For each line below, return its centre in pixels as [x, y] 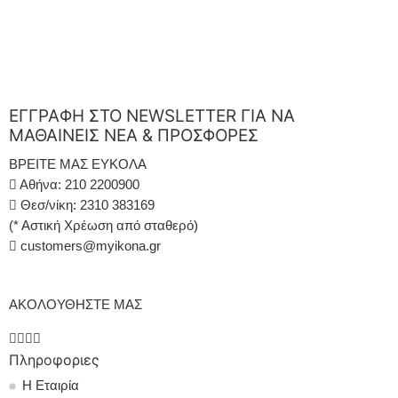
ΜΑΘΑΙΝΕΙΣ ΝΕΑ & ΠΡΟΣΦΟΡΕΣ [134, 136]
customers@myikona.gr [91, 246]
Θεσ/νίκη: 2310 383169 [86, 205]
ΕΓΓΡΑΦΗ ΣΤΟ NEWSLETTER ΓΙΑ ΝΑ [152, 116]
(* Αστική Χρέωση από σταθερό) [103, 225]
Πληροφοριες [54, 359]
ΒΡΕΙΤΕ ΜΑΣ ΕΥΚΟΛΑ [78, 164]
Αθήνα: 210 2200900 [78, 184]
